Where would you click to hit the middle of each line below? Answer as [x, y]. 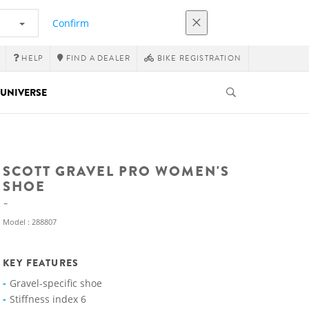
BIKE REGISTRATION [198, 58]
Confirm [71, 23]
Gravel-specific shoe [56, 283]
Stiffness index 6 [48, 299]
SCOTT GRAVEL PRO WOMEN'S [116, 171]
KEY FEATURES [41, 263]
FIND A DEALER [97, 58]
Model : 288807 [30, 222]
